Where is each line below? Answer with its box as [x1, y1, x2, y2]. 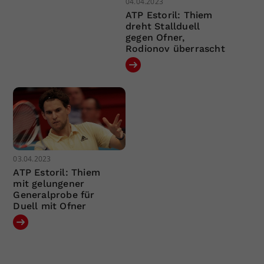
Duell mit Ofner [13, 200, 87, 212]
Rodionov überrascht [125, 42, 225, 54]
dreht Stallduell [125, 20, 200, 32]
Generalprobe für [13, 189, 95, 201]
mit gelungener [13, 178, 85, 190]
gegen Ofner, [125, 31, 185, 43]
